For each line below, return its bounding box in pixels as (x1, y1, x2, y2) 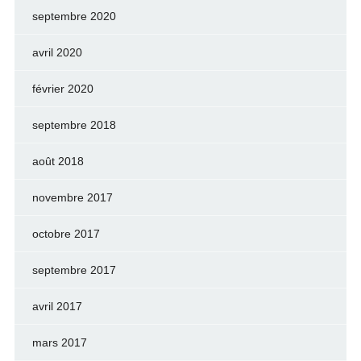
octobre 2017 (31, 226, 100, 240)
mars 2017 (31, 335, 87, 349)
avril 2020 (31, 45, 82, 59)
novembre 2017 (31, 190, 113, 204)
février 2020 (31, 81, 93, 95)
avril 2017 (31, 299, 82, 313)
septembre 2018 (31, 118, 116, 131)
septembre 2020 (31, 9, 116, 23)
